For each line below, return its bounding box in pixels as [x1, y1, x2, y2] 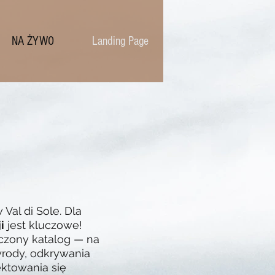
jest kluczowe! [4, 219, 82, 231]
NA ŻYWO [12, 34, 54, 48]
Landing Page [91, 34, 149, 48]
